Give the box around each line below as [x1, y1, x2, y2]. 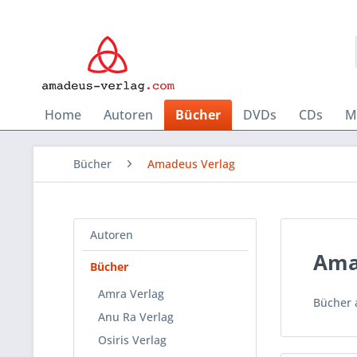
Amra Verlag [98, 286, 164, 301]
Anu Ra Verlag [98, 309, 174, 324]
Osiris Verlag [98, 332, 167, 347]
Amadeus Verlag [147, 156, 235, 171]
